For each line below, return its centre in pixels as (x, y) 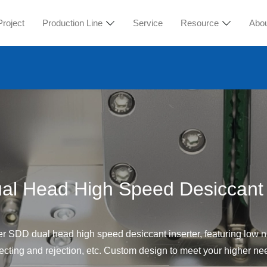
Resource (200, 23)
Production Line (73, 23)
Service (148, 23)
